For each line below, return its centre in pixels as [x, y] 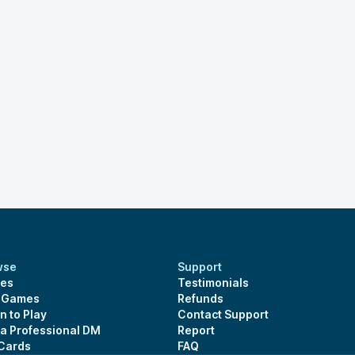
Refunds [200, 298]
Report [196, 330]
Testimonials [213, 282]
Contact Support [223, 314]
